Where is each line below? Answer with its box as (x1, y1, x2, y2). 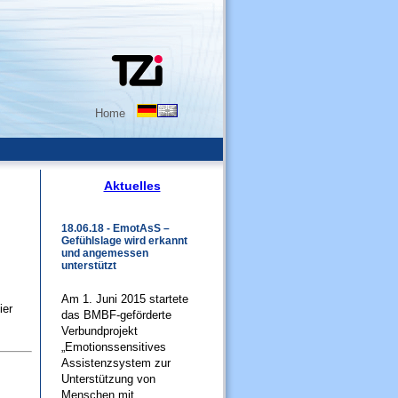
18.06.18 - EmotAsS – (61, 222, 170, 235)
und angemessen (61, 247, 148, 259)
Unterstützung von (61, 372, 155, 386)
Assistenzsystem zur (61, 356, 171, 370)
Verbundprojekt (61, 324, 138, 338)
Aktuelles (103, 179, 161, 193)
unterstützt (61, 259, 116, 272)
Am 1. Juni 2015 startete (61, 292, 188, 306)
